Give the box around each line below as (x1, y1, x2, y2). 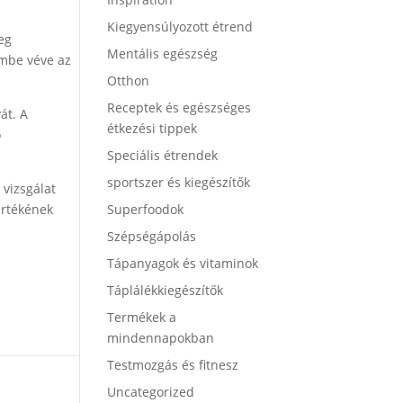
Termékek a (107, 309, 177, 326)
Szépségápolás (107, 228, 197, 245)
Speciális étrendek (107, 147, 219, 164)
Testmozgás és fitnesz (107, 356, 239, 373)
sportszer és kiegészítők (107, 174, 251, 191)
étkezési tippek (107, 120, 198, 137)
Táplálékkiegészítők (107, 282, 224, 299)
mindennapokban (107, 329, 215, 346)
